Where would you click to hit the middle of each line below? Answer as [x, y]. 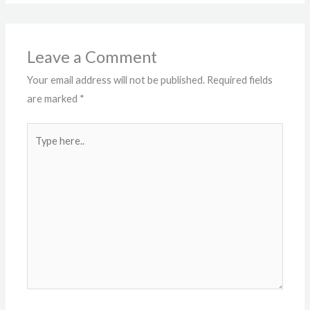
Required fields [240, 80]
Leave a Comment [92, 57]
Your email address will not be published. [116, 80]
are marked [54, 99]
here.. [39, 151]
